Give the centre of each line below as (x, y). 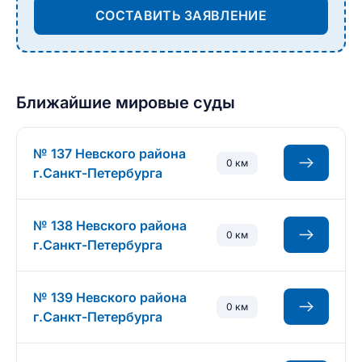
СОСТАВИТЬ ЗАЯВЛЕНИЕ (181, 15)
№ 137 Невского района (109, 154)
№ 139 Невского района (110, 297)
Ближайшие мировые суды (126, 103)
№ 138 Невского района (110, 225)
